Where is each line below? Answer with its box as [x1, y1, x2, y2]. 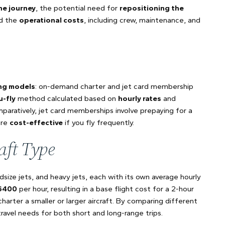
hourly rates [118, 94, 161, 103]
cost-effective [10, 118, 63, 127]
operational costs [19, 16, 84, 25]
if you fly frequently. [63, 118, 134, 127]
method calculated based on [16, 94, 118, 103]
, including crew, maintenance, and [84, 16, 200, 25]
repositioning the [120, 4, 184, 13]
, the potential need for [36, 4, 120, 13]
